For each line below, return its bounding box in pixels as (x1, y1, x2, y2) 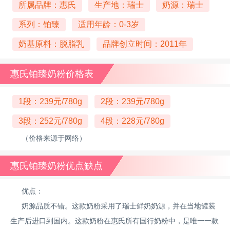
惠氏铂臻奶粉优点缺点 (10, 160, 103, 171)
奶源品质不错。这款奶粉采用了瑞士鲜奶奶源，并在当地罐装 (22, 201, 216, 210)
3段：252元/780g (18, 116, 82, 125)
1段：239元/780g (18, 97, 82, 106)
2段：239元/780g (101, 97, 164, 106)
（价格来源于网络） (22, 133, 87, 142)
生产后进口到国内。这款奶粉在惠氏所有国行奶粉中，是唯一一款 (10, 216, 219, 225)
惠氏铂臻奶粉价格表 (10, 68, 93, 79)
